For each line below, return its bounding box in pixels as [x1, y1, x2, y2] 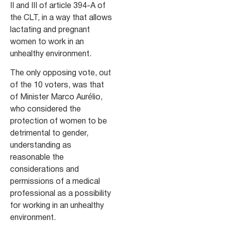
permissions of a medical [10, 178, 100, 186]
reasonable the [10, 154, 64, 162]
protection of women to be [10, 118, 107, 126]
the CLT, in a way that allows [10, 14, 112, 22]
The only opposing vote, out [10, 70, 111, 77]
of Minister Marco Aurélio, [10, 94, 102, 101]
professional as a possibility [10, 190, 111, 198]
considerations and [10, 166, 79, 174]
